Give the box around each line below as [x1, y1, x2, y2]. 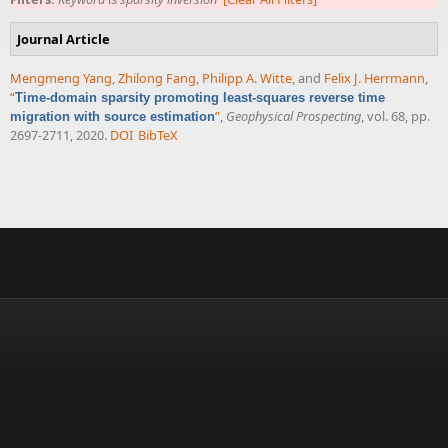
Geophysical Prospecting [226, 106, 361, 125]
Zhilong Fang [118, 68, 196, 87]
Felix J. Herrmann [324, 68, 425, 87]
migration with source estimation [10, 108, 215, 124]
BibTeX [138, 125, 179, 144]
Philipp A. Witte [202, 68, 292, 87]
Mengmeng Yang [10, 68, 112, 87]
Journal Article [17, 29, 111, 48]
